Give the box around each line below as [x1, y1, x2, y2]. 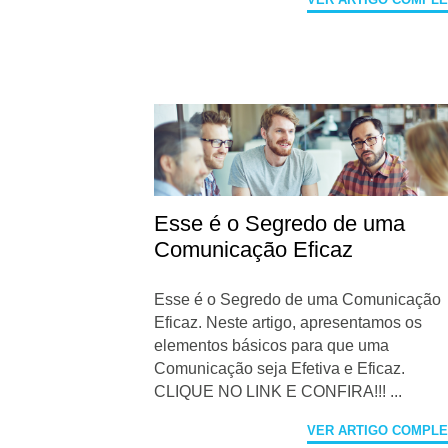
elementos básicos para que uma [154, 337, 390, 355]
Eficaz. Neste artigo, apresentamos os [154, 314, 423, 332]
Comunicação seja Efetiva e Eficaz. [154, 360, 406, 378]
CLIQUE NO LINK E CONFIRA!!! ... [154, 383, 403, 401]
